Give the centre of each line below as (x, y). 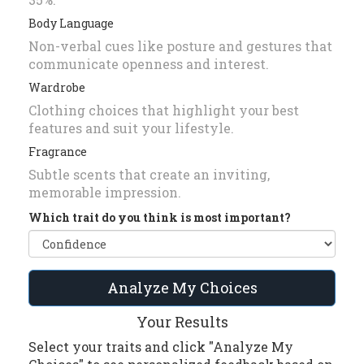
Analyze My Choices (182, 288)
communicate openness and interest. (149, 64)
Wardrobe (57, 88)
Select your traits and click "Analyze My (161, 347)
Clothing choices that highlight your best (164, 110)
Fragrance (58, 152)
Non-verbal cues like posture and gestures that (180, 46)
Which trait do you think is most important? (160, 218)
